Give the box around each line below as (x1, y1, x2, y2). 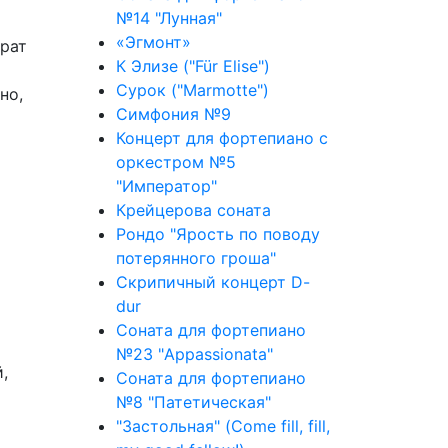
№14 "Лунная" (116, 8, 222, 28)
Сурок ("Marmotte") (116, 80, 269, 100)
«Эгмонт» (116, 32, 191, 52)
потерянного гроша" (116, 248, 276, 268)
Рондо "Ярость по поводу (116, 224, 320, 244)
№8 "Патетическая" (116, 392, 271, 412)
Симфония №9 (116, 104, 231, 124)
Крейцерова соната (116, 200, 271, 220)
